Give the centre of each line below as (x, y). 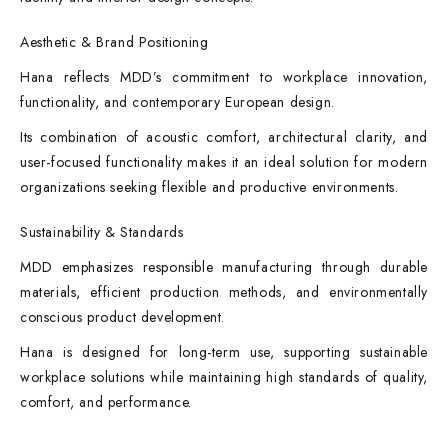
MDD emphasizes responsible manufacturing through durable (224, 267)
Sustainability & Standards (102, 232)
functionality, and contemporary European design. (177, 102)
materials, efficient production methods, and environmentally (224, 292)
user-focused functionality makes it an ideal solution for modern (224, 162)
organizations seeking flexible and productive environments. (209, 187)
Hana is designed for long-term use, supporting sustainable (224, 352)
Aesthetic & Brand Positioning (114, 42)
